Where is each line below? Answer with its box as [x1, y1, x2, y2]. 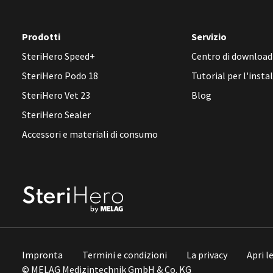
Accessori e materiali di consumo [22, 128, 158, 140]
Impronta [22, 249, 63, 261]
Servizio [191, 30, 227, 43]
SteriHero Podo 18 [22, 69, 99, 82]
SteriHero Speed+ [22, 50, 96, 62]
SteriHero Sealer [22, 108, 91, 121]
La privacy [186, 249, 228, 261]
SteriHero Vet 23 [22, 89, 91, 101]
